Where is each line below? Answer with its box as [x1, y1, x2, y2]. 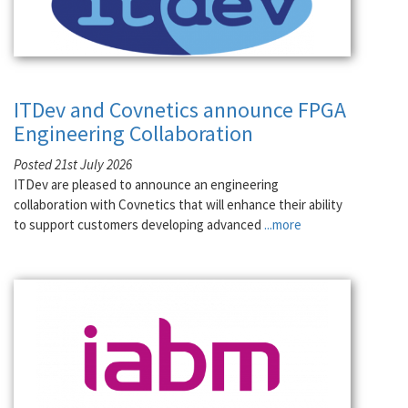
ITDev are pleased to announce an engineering [14, 176, 279, 193]
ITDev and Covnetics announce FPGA [14, 96, 346, 124]
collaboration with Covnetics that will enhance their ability [14, 196, 342, 213]
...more [264, 216, 301, 233]
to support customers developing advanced [14, 216, 264, 233]
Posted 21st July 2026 [14, 156, 132, 173]
